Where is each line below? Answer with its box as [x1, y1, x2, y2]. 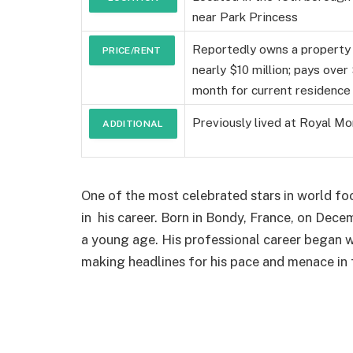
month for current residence [192, 83, 351, 98]
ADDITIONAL [102, 118, 164, 130]
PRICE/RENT [102, 45, 162, 57]
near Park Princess [192, 9, 298, 24]
